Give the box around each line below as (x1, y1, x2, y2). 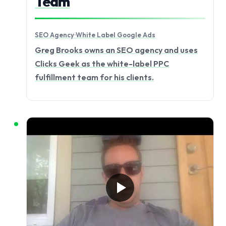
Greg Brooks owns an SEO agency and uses (35, 45, 198, 55)
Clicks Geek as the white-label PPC (35, 59, 169, 69)
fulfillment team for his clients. (35, 72, 154, 83)
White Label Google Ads (76, 30, 155, 39)
